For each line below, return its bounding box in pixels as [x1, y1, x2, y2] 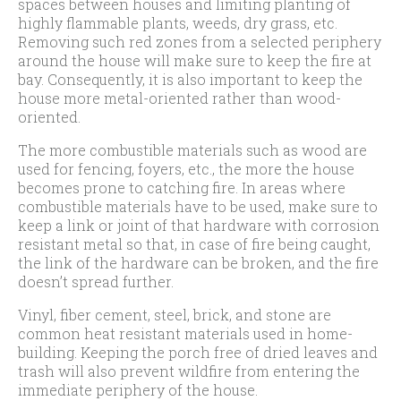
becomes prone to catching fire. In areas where [18, 178, 346, 197]
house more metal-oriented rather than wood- [18, 89, 341, 107]
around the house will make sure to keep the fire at [18, 51, 371, 70]
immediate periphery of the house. [18, 380, 258, 399]
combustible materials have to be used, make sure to [18, 197, 378, 216]
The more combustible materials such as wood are [18, 141, 367, 159]
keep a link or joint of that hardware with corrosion [18, 216, 380, 235]
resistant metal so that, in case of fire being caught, [18, 235, 371, 253]
